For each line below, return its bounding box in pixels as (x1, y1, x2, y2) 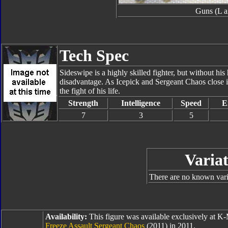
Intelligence (121, 99, 160, 107)
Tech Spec (60, 46, 129, 65)
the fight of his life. (60, 87, 120, 95)
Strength (68, 99, 98, 107)
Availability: (45, 212, 87, 221)
